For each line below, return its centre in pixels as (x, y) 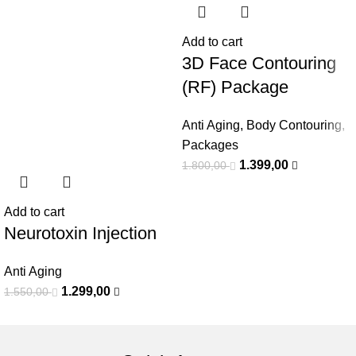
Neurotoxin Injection (80, 234)
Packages (210, 145)
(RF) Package (235, 87)
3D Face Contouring (259, 64)
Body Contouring (294, 126)
